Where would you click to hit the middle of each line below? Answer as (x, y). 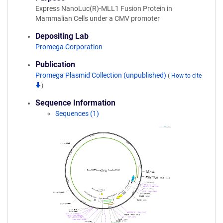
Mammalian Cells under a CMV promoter (98, 18)
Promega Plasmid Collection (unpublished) (102, 75)
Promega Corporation (69, 47)
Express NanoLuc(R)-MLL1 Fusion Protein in (104, 8)
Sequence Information (75, 103)
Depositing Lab (62, 36)
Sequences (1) (77, 113)
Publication (55, 64)
